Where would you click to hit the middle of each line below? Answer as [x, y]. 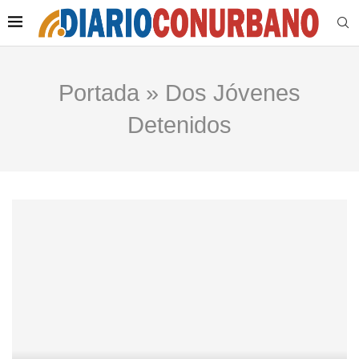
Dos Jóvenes [233, 93]
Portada [99, 93]
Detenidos [179, 125]
